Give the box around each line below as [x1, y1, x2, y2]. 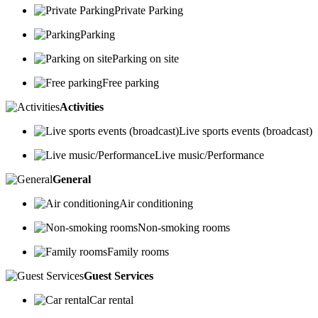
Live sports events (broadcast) [179, 124, 312, 137]
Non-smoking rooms [138, 221, 230, 234]
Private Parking [114, 4, 183, 16]
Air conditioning [119, 197, 193, 209]
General [53, 172, 91, 185]
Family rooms [107, 245, 169, 258]
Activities [60, 100, 104, 113]
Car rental [89, 293, 133, 306]
